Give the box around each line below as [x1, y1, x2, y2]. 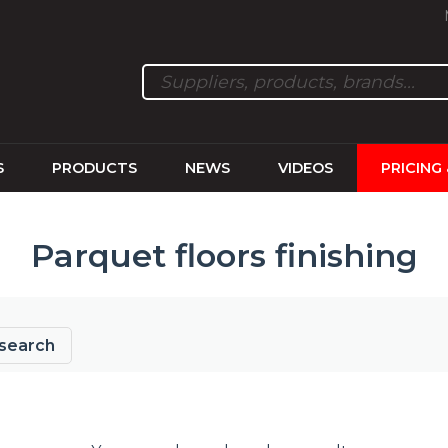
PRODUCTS [51, 159, 137, 177]
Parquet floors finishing [30, 236, 418, 276]
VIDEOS [277, 159, 333, 177]
